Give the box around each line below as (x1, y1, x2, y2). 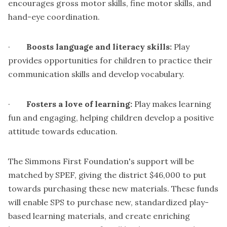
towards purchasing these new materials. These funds (8, 183, 218, 194)
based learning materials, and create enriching (8, 211, 190, 221)
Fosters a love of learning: (26, 99, 132, 109)
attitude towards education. (8, 126, 118, 137)
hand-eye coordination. (8, 12, 100, 22)
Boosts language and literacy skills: (26, 42, 172, 52)
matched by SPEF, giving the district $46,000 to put (8, 170, 206, 180)
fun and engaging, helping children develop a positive (8, 112, 214, 123)
